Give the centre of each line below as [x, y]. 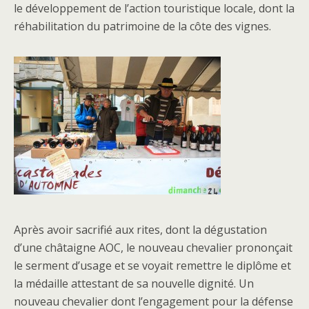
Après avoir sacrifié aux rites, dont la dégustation [140, 229]
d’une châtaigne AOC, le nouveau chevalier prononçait [153, 247]
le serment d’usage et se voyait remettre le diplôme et [152, 265]
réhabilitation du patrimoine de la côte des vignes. [142, 26]
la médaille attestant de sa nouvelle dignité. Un [134, 283]
